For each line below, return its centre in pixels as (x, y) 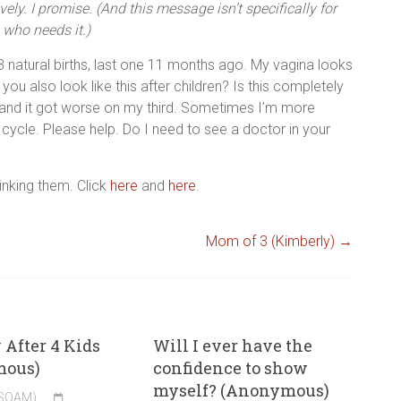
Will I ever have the (233, 346)
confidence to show (231, 368)
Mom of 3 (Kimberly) (272, 242)
